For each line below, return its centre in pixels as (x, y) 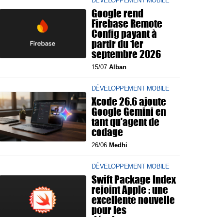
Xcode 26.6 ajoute (129, 101)
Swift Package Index (134, 179)
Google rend (117, 13)
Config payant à (124, 33)
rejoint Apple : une (130, 189)
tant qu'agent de (125, 122)
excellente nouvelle (133, 200)
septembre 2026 (126, 54)
